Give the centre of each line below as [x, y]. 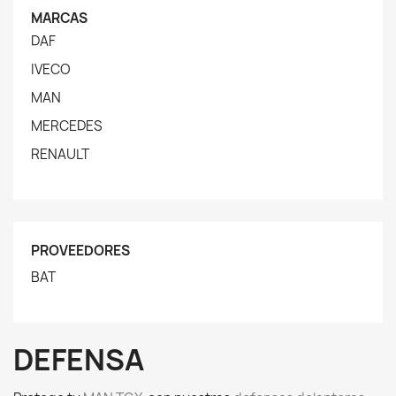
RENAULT [60, 154]
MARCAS [59, 18]
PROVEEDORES [80, 251]
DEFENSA [79, 360]
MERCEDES [67, 126]
